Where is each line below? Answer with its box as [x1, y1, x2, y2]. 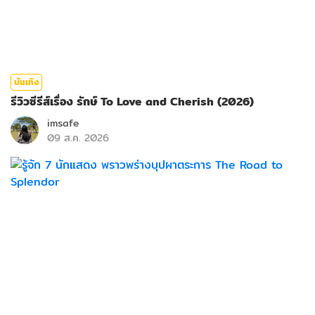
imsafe [47, 115, 79, 131]
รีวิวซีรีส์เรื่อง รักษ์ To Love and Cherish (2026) [11, 93, 254, 111]
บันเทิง [14, 75, 39, 89]
